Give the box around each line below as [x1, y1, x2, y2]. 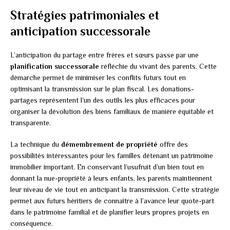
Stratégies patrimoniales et [10, 8, 159, 23]
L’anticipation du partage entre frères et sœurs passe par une [10, 51, 199, 60]
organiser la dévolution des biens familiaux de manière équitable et [10, 107, 214, 116]
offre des [158, 140, 188, 149]
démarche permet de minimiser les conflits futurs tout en [10, 73, 186, 82]
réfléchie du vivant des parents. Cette [99, 62, 217, 71]
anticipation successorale [10, 24, 150, 39]
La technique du [10, 140, 61, 149]
